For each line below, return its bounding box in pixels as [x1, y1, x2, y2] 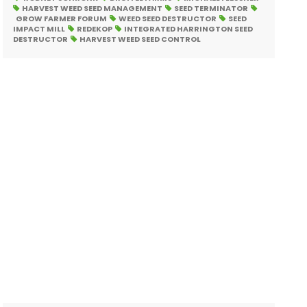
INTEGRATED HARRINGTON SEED [124, 23, 254, 34]
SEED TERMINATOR [174, 3, 249, 14]
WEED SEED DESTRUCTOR [119, 13, 217, 24]
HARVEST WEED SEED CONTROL [79, 34, 201, 45]
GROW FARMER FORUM [16, 13, 108, 24]
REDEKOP [77, 23, 113, 34]
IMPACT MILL [13, 23, 66, 34]
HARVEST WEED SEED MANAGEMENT [22, 3, 163, 14]
